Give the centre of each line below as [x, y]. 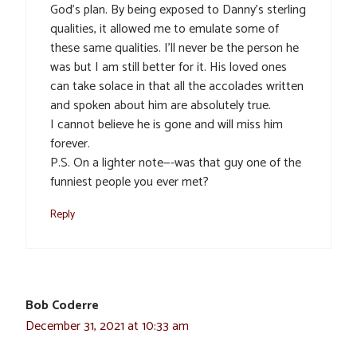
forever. [70, 143]
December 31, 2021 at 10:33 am [107, 326]
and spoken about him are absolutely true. [161, 105]
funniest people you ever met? [129, 182]
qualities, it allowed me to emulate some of [165, 29]
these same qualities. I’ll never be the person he [175, 48]
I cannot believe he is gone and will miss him [167, 124]
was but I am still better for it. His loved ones [169, 67]
